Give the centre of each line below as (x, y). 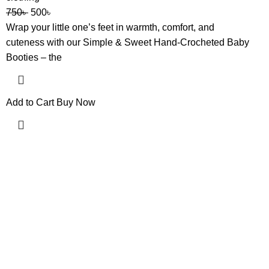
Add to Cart (30, 102)
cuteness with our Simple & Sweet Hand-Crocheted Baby (128, 42)
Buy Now (76, 102)
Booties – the (34, 57)
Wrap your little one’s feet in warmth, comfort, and (110, 27)
